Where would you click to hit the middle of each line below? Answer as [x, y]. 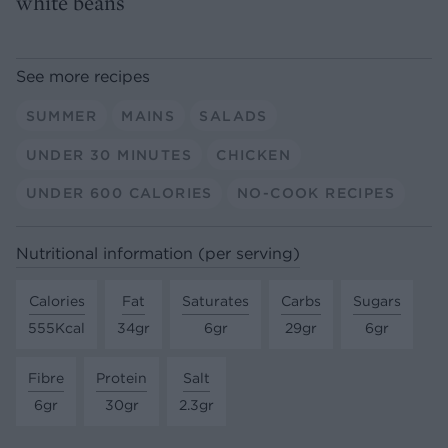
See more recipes [83, 76]
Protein [121, 377]
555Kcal [56, 327]
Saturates [215, 300]
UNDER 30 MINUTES [108, 154]
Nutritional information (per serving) [158, 253]
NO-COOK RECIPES [315, 193]
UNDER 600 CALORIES [119, 193]
